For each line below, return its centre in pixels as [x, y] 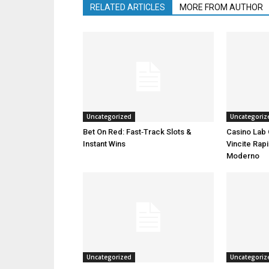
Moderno [243, 156]
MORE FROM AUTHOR [221, 7]
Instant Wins [104, 144]
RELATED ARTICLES [128, 7]
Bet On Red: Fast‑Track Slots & [137, 132]
